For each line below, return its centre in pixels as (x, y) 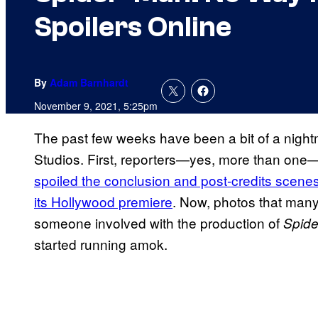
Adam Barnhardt (89, 83)
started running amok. (101, 244)
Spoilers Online (133, 27)
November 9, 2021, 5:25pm (96, 106)
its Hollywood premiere (103, 202)
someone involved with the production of (159, 223)
